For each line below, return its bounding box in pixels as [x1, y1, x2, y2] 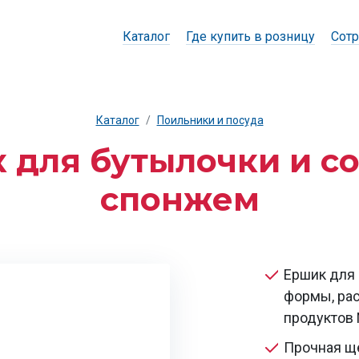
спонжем [99, 179, 260, 219]
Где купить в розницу [186, 29, 315, 44]
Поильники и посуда [156, 114, 264, 127]
